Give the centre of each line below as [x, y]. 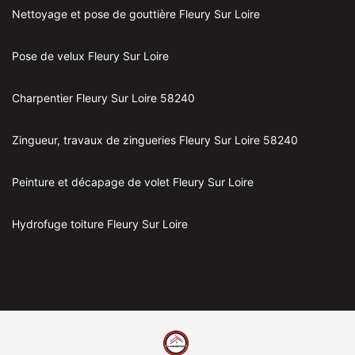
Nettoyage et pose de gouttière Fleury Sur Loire [136, 14]
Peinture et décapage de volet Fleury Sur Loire [133, 182]
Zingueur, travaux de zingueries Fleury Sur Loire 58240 [155, 140]
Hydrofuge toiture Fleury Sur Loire [100, 224]
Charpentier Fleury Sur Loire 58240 [103, 98]
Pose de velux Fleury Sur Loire [90, 56]
